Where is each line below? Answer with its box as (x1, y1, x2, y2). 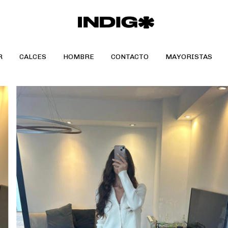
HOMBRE (63, 52, 94, 61)
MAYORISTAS (165, 52, 212, 61)
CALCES (19, 52, 46, 61)
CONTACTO (110, 52, 149, 61)
